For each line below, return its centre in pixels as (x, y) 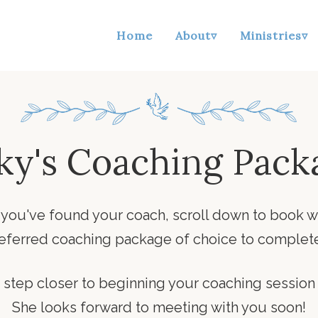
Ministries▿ (274, 35)
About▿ (196, 35)
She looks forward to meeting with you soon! (159, 307)
